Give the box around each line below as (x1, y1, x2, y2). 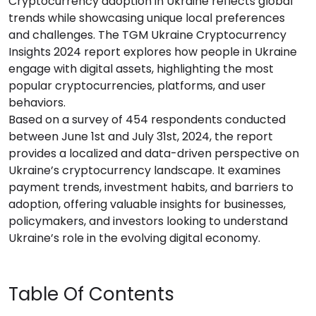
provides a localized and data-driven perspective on (8, 145, 299, 162)
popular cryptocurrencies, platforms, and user (8, 78, 266, 94)
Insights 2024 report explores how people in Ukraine (8, 44, 297, 60)
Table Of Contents (8, 281, 174, 307)
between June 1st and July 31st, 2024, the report (8, 128, 273, 145)
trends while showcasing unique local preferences (8, 10, 285, 26)
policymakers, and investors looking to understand (8, 213, 288, 229)
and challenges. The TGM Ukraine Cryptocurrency (8, 27, 286, 43)
